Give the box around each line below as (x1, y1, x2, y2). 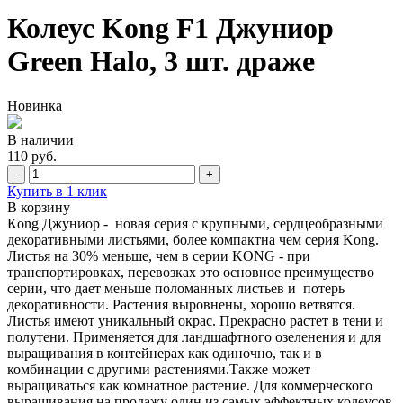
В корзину (7, 199, 70, 215)
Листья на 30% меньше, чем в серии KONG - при (7, 247, 310, 264)
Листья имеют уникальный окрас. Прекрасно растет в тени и (7, 312, 383, 328)
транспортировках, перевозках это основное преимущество (7, 264, 374, 280)
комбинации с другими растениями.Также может (7, 361, 310, 377)
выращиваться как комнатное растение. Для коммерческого (7, 377, 372, 393)
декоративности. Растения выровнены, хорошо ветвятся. (7, 296, 355, 312)
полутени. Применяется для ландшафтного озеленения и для (7, 328, 381, 345)
